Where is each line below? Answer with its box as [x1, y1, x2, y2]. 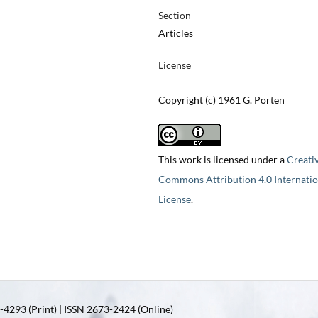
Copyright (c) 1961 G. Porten [158, 94, 285, 106]
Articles [158, 27, 193, 40]
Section [158, 9, 191, 22]
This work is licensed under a [158, 153, 287, 166]
